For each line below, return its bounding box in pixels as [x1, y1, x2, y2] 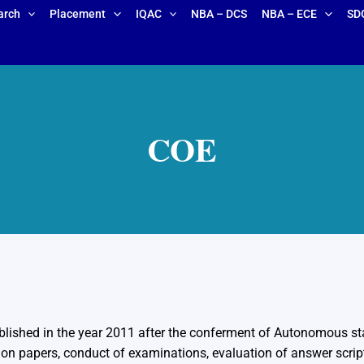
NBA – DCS [191, 6, 248, 20]
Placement [50, 6, 106, 20]
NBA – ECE [262, 6, 318, 20]
